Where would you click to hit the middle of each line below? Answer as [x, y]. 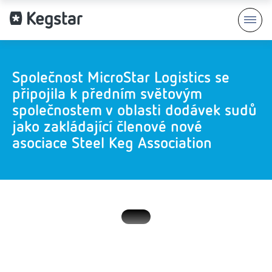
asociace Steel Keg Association [112, 142]
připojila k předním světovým [107, 93]
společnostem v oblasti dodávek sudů [134, 110]
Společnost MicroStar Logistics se [121, 77]
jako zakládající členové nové [107, 126]
